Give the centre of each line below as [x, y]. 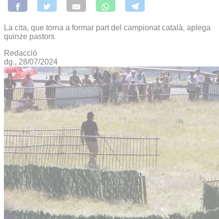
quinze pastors [29, 36]
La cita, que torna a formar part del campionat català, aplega [107, 27]
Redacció [21, 53]
